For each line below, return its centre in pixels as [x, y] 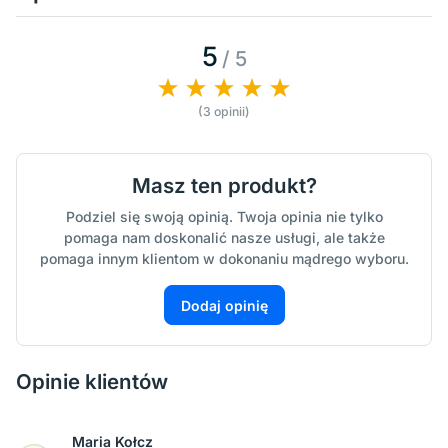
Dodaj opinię [224, 305]
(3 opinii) [224, 111]
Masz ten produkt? [224, 185]
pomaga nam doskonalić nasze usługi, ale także [224, 237]
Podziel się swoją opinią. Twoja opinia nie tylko [224, 216]
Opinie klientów [92, 382]
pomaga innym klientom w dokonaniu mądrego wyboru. [224, 258]
